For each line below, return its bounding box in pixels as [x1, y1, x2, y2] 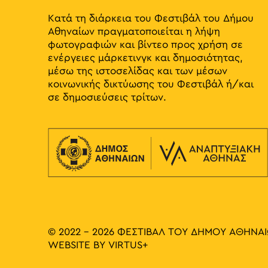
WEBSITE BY [48, 240, 108, 250]
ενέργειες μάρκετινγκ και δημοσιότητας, [48, 53, 243, 63]
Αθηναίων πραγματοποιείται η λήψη [48, 27, 220, 37]
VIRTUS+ [108, 240, 148, 250]
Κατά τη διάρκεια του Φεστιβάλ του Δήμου [48, 14, 254, 24]
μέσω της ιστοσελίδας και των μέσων [48, 66, 227, 77]
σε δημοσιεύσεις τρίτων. [48, 93, 166, 103]
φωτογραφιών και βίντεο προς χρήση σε [48, 40, 243, 50]
